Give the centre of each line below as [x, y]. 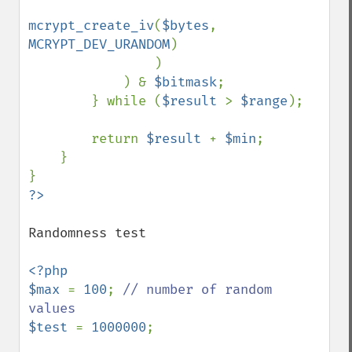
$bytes [185, 26]
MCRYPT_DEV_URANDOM [99, 44]
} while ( [126, 101]
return [119, 139]
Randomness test [87, 233]
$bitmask [185, 82]
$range [264, 101]
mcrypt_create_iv [91, 26]
